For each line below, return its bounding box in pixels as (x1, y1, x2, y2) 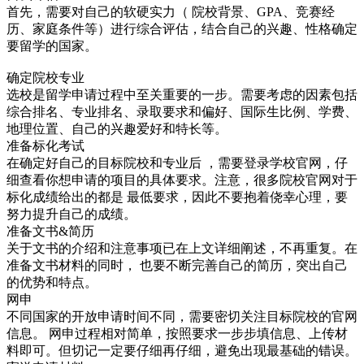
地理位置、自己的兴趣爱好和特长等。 (6, 122, 227, 136)
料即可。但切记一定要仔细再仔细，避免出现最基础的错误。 (6, 344, 357, 358)
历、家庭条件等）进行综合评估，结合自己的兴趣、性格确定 (6, 22, 357, 37)
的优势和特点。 (6, 275, 97, 290)
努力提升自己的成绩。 (6, 207, 136, 222)
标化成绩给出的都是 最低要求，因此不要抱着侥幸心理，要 (6, 190, 348, 205)
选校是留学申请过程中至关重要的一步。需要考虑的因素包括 (6, 88, 357, 102)
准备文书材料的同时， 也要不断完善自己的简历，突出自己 (6, 258, 348, 273)
